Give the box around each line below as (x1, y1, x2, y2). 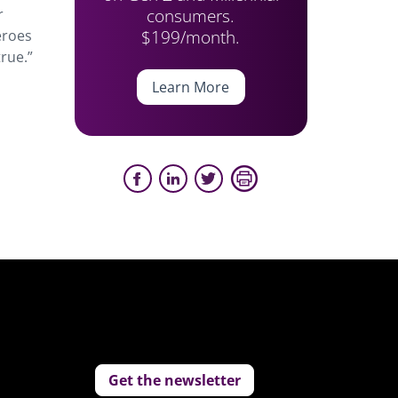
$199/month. (141, 25, 241, 49)
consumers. (147, 4, 235, 28)
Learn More (152, 77, 230, 97)
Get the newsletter (108, 370, 242, 390)
